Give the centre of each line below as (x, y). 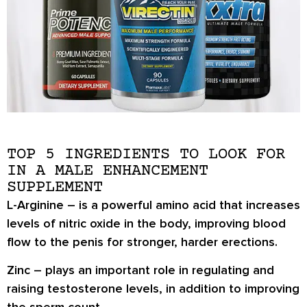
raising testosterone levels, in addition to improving (153, 289)
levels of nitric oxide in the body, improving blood (146, 223)
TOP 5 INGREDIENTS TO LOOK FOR (146, 154)
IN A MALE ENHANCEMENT (108, 171)
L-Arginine (35, 205)
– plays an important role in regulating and (152, 270)
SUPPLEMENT (55, 187)
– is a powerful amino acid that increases (182, 205)
